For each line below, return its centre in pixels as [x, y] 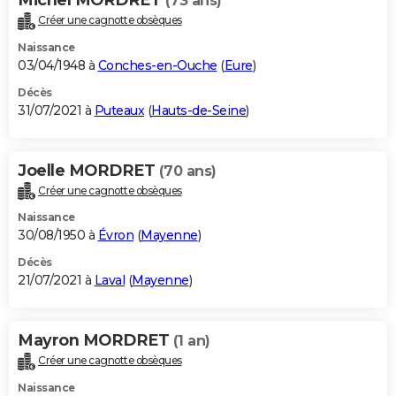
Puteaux [119, 110]
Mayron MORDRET [95, 341]
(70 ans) [187, 171]
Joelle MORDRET [88, 170]
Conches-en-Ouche [157, 65]
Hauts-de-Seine [198, 110]
